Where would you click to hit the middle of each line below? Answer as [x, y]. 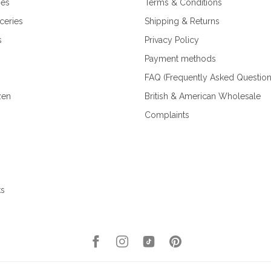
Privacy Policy [172, 40]
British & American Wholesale [203, 96]
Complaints [167, 115]
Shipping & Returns [182, 21]
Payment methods [180, 58]
